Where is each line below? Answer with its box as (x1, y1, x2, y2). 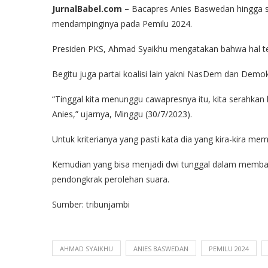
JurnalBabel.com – (52, 3, 129, 14)
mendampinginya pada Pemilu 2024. (52, 18, 192, 29)
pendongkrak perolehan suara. (52, 173, 169, 185)
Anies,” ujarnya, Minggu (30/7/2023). (52, 108, 192, 120)
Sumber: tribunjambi (52, 199, 130, 210)
